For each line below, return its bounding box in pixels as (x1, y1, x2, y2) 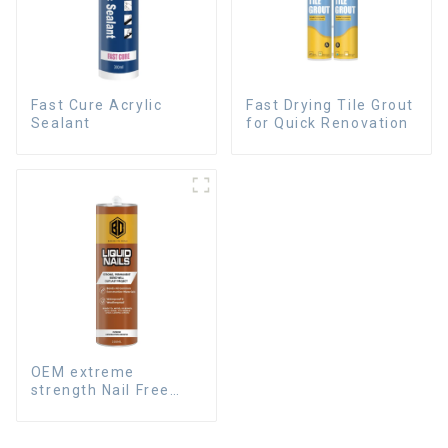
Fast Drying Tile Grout (245, 96, 414, 113)
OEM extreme (30, 363, 135, 380)
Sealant (30, 114, 91, 131)
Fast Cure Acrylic (30, 96, 163, 113)
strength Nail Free (30, 381, 170, 398)
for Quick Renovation (245, 114, 409, 131)
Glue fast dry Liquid (30, 399, 182, 416)
